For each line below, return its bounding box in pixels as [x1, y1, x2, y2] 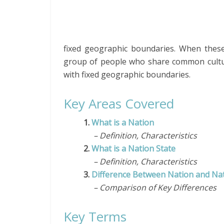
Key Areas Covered [63, 94, 174, 112]
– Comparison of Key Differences [83, 182, 216, 193]
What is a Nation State [91, 143, 175, 154]
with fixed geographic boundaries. [63, 69, 190, 80]
